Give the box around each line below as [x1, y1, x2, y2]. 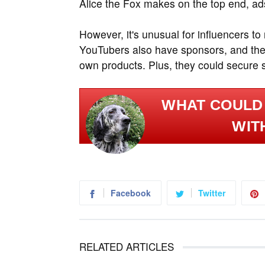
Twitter [198, 186, 225, 199]
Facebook [111, 186, 151, 199]
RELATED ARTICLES [79, 238, 174, 254]
